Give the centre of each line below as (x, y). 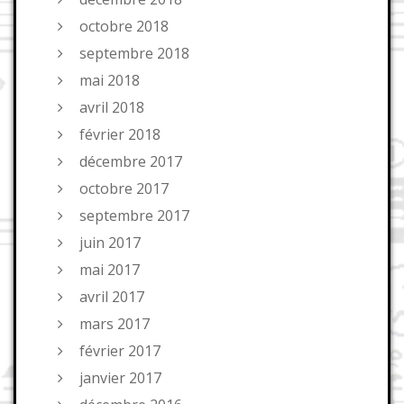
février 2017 (120, 351)
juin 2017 (110, 243)
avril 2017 (112, 297)
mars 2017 (115, 324)
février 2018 (120, 135)
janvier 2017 (120, 378)
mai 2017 (110, 270)
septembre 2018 (134, 54)
